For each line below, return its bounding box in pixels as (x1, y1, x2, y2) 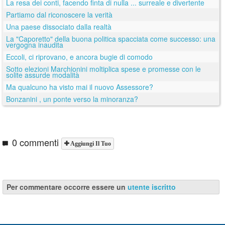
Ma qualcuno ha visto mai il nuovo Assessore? (6, 81, 153, 92)
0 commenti (10, 135, 61, 149)
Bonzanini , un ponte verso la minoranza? (6, 93, 138, 104)
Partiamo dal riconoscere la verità (6, 9, 113, 20)
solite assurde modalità (6, 69, 79, 80)
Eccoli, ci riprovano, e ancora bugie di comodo (6, 51, 153, 62)
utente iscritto (128, 181, 176, 192)
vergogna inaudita (6, 39, 63, 50)
